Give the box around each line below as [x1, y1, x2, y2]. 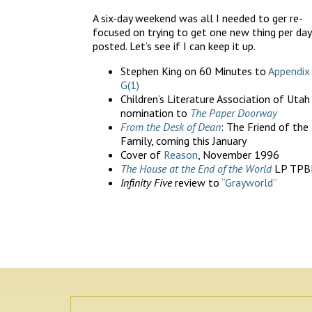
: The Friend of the [221, 119, 309, 134]
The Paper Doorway [190, 105, 277, 120]
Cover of [120, 147, 164, 162]
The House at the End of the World [120, 161, 272, 175]
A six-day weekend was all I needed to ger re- [93, 10, 303, 25]
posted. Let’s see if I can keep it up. [93, 38, 256, 53]
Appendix [268, 63, 310, 78]
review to [172, 175, 221, 189]
